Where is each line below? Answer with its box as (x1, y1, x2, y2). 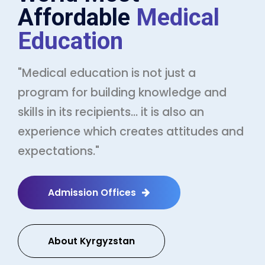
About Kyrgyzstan (48, 234, 135, 248)
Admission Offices (48, 186, 136, 200)
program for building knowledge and (18, 85, 227, 101)
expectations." (18, 143, 99, 160)
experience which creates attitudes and (18, 124, 244, 140)
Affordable (18, 4, 136, 32)
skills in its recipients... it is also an (18, 104, 204, 121)
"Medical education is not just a (18, 65, 196, 82)
